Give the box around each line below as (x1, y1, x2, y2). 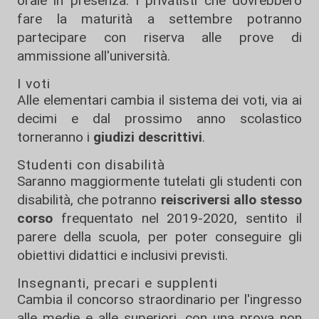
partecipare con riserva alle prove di (17, 29, 302, 46)
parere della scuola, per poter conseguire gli (17, 229, 302, 245)
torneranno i (17, 129, 93, 145)
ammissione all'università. (17, 48, 170, 64)
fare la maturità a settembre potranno (17, 11, 302, 27)
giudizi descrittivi (93, 129, 202, 145)
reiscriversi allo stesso (160, 192, 303, 208)
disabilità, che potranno (17, 192, 161, 208)
